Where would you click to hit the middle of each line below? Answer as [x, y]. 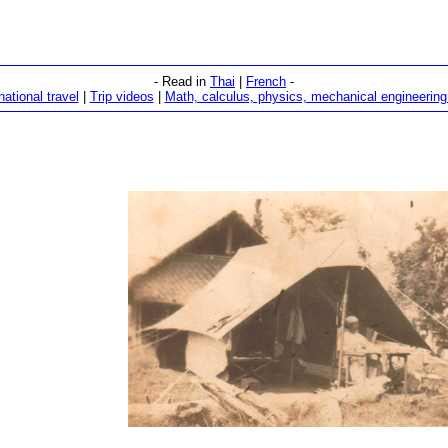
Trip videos [121, 96]
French [266, 81]
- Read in [182, 81]
